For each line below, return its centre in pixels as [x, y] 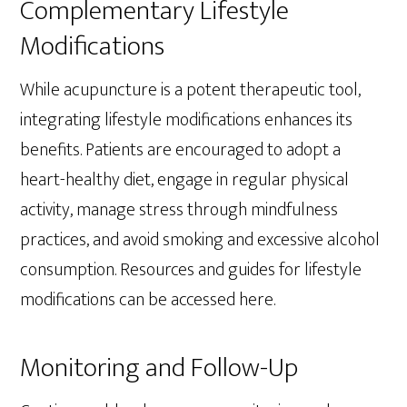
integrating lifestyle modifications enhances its [187, 119]
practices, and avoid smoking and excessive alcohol [200, 239]
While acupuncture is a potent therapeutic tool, [191, 89]
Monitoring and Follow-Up [159, 367]
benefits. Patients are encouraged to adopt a [181, 149]
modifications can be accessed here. [148, 299]
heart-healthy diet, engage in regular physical [185, 179]
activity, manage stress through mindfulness [179, 209]
